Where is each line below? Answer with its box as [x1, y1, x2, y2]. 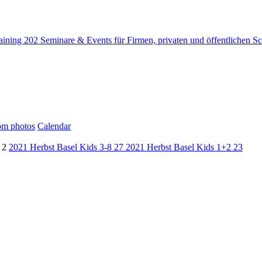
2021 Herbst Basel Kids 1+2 [126, 142, 233, 152]
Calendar [37, 121, 71, 131]
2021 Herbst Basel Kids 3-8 [9, 142, 114, 152]
